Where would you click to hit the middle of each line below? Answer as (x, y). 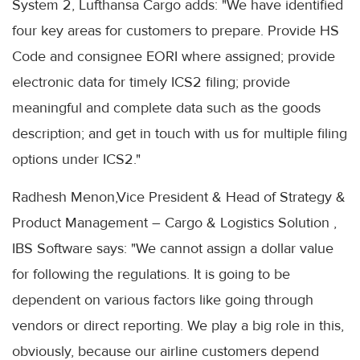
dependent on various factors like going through (163, 300)
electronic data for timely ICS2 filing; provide (151, 82)
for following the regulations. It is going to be (151, 274)
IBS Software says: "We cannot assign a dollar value (173, 249)
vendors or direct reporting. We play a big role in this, (178, 326)
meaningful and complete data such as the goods (166, 108)
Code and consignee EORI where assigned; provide (174, 57)
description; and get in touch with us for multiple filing (180, 134)
